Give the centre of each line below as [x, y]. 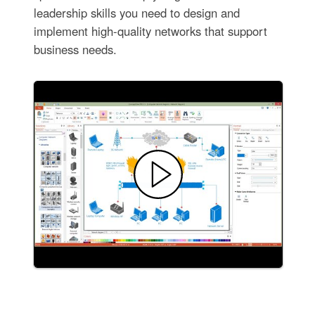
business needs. [75, 50]
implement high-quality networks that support [150, 31]
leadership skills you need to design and [136, 13]
